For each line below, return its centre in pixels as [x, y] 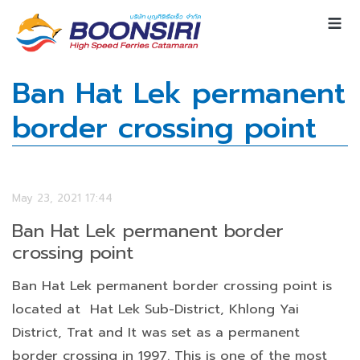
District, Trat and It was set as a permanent [156, 332]
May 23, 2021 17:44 [62, 198]
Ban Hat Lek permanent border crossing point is [172, 286]
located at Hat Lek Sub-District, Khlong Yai [155, 309]
